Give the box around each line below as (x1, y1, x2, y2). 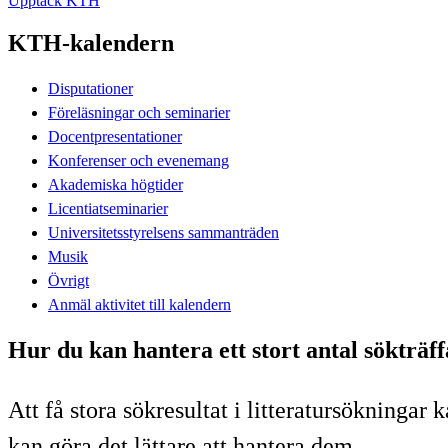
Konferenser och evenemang (48, 151, 229, 169)
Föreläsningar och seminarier (48, 103, 230, 121)
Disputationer (48, 79, 133, 97)
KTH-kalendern (8, 29, 174, 56)
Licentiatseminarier (48, 199, 168, 217)
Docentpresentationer (48, 127, 182, 145)
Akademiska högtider (48, 175, 183, 193)
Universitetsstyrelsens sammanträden (48, 223, 279, 241)
